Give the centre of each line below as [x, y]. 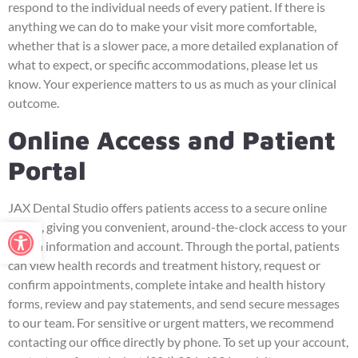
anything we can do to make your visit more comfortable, [162, 26]
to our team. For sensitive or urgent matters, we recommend [171, 322]
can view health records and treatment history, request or [164, 265]
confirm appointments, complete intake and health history [167, 284]
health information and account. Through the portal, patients [174, 245]
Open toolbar [48, 229]
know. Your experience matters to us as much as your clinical [172, 84]
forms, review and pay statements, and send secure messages [174, 303]
